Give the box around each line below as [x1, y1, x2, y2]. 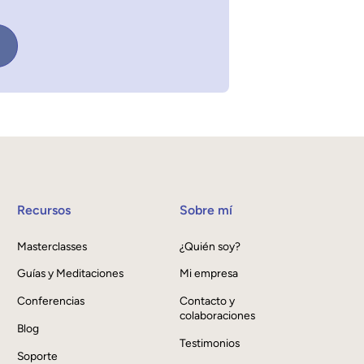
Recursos [17, 201, 71, 218]
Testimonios [179, 336, 240, 349]
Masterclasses [17, 239, 88, 253]
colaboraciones [179, 309, 255, 323]
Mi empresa [179, 266, 238, 280]
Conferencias [17, 294, 85, 308]
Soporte [17, 349, 58, 362]
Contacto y [179, 294, 235, 308]
